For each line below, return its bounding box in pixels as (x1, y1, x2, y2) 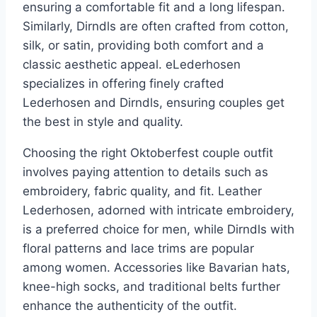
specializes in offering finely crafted (23, 76, 224, 91)
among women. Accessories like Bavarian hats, (23, 260, 290, 275)
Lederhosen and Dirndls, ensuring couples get (23, 95, 284, 110)
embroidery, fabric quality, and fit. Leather (23, 183, 262, 198)
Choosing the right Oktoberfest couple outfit (23, 145, 273, 160)
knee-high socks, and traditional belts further (23, 279, 280, 294)
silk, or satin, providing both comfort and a (23, 38, 264, 52)
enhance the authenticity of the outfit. (23, 298, 237, 313)
